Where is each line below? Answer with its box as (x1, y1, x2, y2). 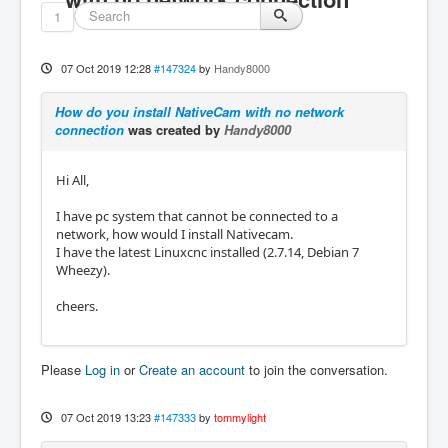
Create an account (139, 360, 245, 379)
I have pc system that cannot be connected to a (56, 207, 338, 225)
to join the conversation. (245, 360, 388, 379)
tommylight (213, 409, 266, 425)
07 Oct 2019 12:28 (60, 60, 151, 76)
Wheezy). (56, 261, 110, 279)
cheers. (56, 297, 98, 315)
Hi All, (56, 171, 89, 189)
